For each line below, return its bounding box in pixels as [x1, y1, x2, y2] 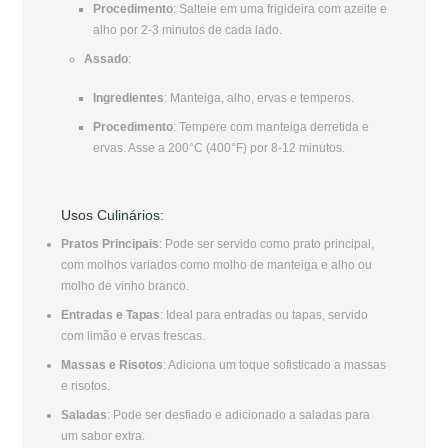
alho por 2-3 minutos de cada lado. [93, 23, 283, 38]
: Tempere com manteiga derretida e [173, 120, 370, 135]
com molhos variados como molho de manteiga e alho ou [60, 258, 372, 273]
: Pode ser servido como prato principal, [158, 237, 374, 252]
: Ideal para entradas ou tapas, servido [159, 307, 368, 322]
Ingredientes [93, 91, 165, 106]
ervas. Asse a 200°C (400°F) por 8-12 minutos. [93, 141, 346, 156]
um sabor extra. [60, 428, 145, 443]
